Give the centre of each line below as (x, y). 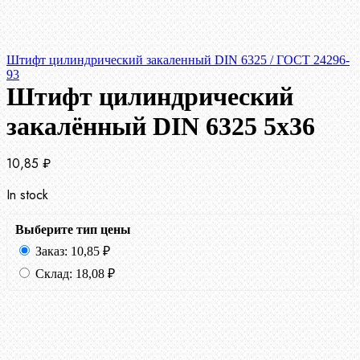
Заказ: (51, 252)
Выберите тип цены (73, 230)
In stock (27, 195)
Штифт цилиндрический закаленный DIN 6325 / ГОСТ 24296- (178, 60)
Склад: (54, 274)
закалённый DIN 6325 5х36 (161, 127)
